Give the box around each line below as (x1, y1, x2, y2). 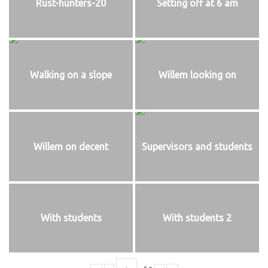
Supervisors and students (142, 141, 252, 152)
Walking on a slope (30, 69, 112, 80)
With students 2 (163, 212, 232, 224)
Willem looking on (158, 69, 236, 80)
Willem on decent (33, 141, 108, 152)
